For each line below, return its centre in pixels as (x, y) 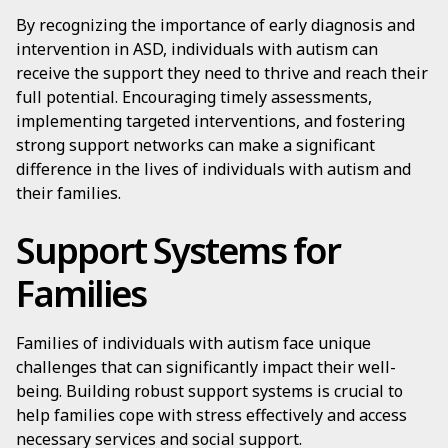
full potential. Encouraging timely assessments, (194, 97)
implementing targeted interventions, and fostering (210, 121)
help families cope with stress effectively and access (211, 415)
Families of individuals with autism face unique (193, 343)
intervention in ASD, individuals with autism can (197, 49)
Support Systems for (178, 250)
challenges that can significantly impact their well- (206, 367)
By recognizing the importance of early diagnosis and (215, 25)
